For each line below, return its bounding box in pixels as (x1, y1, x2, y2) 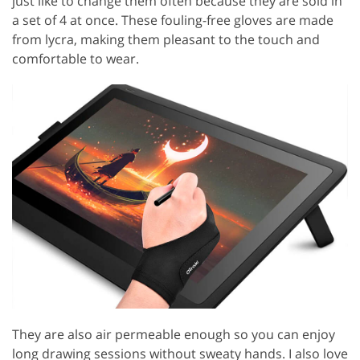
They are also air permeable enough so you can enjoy (12, 325, 335, 343)
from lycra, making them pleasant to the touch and (12, 31, 320, 49)
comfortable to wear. (12, 50, 139, 68)
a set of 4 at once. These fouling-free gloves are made (12, 11, 333, 30)
